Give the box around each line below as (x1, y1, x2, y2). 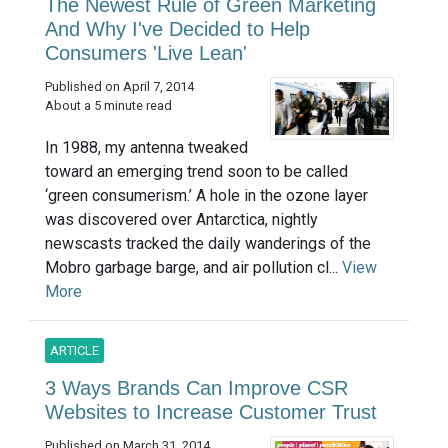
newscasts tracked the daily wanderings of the (45, 233, 371, 253)
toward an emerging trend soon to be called (45, 161, 348, 181)
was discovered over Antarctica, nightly (45, 209, 318, 229)
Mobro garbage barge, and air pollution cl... (45, 257, 342, 277)
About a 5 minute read (45, 97, 172, 113)
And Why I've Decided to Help (45, 17, 310, 40)
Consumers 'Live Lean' (45, 41, 247, 64)
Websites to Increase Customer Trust (45, 400, 377, 423)
